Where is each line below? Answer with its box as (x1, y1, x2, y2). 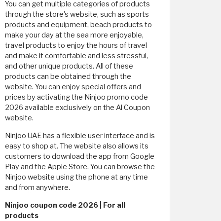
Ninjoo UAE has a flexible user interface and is (5, 131, 155, 140)
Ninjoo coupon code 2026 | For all (5, 201, 125, 210)
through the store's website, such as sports (5, 10, 149, 19)
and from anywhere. (5, 183, 70, 192)
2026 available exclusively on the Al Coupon (5, 103, 150, 112)
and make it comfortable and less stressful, (5, 51, 148, 60)
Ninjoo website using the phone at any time (5, 173, 148, 182)
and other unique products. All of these (5, 62, 133, 71)
